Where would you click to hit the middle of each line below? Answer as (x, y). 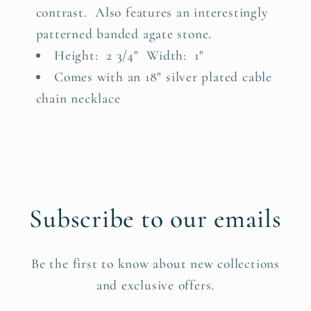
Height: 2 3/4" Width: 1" (129, 56)
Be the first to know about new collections (155, 263)
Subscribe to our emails (155, 218)
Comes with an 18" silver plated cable (163, 77)
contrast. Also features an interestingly (152, 13)
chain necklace (78, 99)
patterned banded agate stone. (124, 34)
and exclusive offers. (155, 285)
